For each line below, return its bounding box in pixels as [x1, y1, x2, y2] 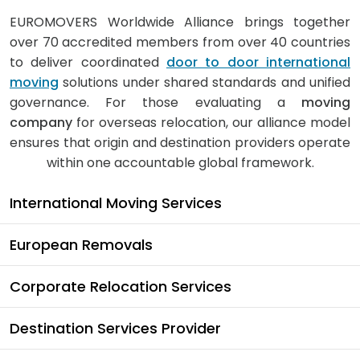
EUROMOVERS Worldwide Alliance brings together [10, 13, 350, 31]
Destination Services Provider [10, 318, 221, 338]
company [10, 113, 72, 132]
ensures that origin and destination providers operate [10, 133, 350, 152]
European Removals [10, 235, 153, 255]
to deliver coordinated [10, 53, 166, 72]
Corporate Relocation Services [10, 276, 231, 297]
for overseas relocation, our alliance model [72, 113, 350, 132]
